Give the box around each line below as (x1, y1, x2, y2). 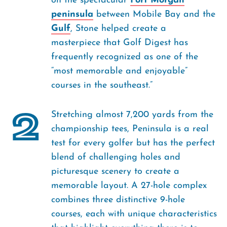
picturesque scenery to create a (51, 167, 179, 176)
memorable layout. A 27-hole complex (51, 181, 207, 191)
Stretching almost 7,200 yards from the (51, 110, 213, 120)
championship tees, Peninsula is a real (51, 124, 209, 134)
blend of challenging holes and (51, 153, 180, 162)
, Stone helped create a (70, 24, 166, 33)
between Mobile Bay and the (93, 10, 215, 19)
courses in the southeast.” (51, 81, 153, 90)
